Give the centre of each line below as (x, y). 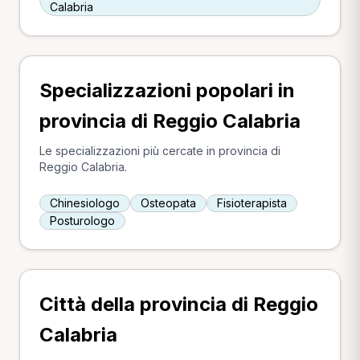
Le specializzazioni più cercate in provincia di (160, 151)
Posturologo (82, 221)
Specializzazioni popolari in (167, 90)
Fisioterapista (252, 203)
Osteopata (168, 203)
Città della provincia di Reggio (179, 304)
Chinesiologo (85, 203)
